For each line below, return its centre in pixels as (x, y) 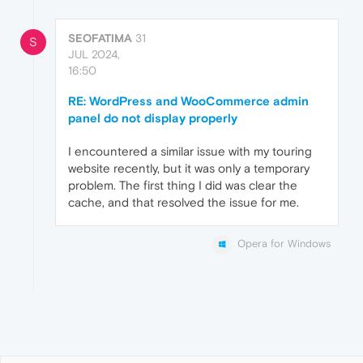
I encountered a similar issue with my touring (190, 152)
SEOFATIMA (100, 38)
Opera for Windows (284, 244)
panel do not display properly (153, 118)
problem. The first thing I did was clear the (183, 186)
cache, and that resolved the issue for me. (184, 203)
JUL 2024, (94, 55)
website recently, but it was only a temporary (189, 169)
